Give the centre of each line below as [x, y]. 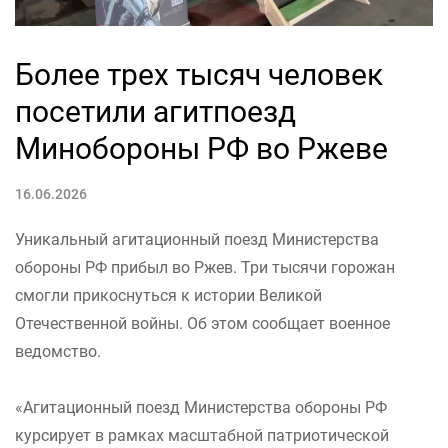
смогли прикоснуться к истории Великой [168, 296]
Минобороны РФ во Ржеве [201, 149]
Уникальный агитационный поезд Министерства [197, 240]
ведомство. [58, 352]
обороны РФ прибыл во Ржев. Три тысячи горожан [205, 268]
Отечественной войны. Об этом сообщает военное [202, 324]
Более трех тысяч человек [199, 75]
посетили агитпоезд [155, 112]
